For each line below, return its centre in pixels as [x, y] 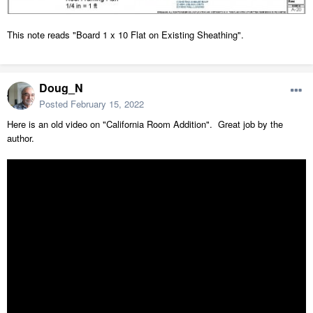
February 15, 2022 [107, 104]
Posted [55, 104]
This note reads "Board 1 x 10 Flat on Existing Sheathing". [125, 35]
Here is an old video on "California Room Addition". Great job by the [145, 124]
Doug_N [61, 88]
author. [21, 138]
